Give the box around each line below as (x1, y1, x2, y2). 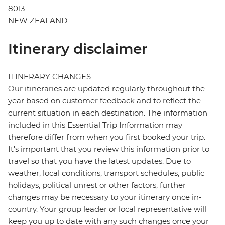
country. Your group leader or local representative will (8, 204, 206, 214)
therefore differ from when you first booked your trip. (8, 132, 205, 142)
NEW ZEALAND (8, 16, 67, 26)
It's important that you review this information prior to (8, 144, 209, 154)
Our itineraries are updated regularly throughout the (8, 84, 205, 94)
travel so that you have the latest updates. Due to (8, 156, 191, 166)
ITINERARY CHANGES (8, 72, 91, 82)
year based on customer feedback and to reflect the (8, 96, 201, 106)
